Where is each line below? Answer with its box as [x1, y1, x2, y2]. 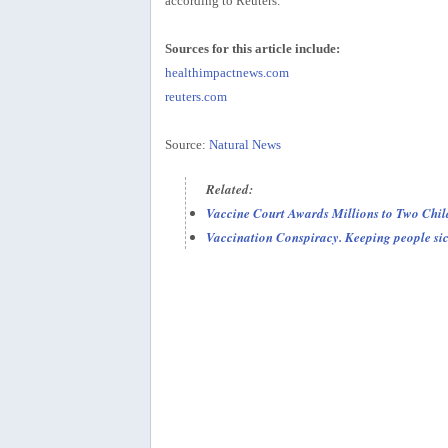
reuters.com [164, 88, 227, 104]
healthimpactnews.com [164, 64, 289, 80]
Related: [205, 179, 253, 198]
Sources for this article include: [164, 40, 340, 56]
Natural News [208, 136, 281, 152]
